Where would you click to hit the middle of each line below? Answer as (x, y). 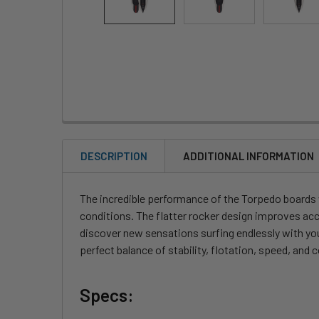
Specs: (107, 295)
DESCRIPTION (114, 156)
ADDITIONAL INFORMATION (249, 156)
